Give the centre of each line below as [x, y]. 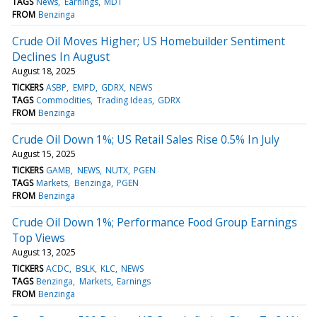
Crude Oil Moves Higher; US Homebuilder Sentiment [149, 41]
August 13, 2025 [44, 252]
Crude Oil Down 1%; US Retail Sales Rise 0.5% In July [146, 139]
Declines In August [61, 56]
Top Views [39, 237]
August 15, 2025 [44, 154]
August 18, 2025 [44, 71]
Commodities [64, 100]
